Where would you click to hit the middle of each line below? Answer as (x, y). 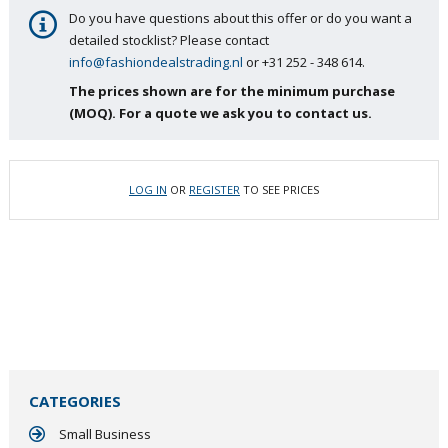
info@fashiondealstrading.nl (155, 62)
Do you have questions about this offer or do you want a (240, 18)
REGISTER (214, 189)
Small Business (104, 434)
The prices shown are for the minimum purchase (231, 90)
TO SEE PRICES (280, 189)
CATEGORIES (74, 401)
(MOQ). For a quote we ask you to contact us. (220, 112)
